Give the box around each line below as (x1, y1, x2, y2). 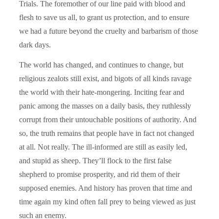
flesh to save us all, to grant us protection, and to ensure (19, 13, 189, 22)
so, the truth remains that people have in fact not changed (19, 129, 194, 137)
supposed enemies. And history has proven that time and (19, 183, 192, 192)
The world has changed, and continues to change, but (19, 60, 183, 69)
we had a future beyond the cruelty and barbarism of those (19, 26, 198, 35)
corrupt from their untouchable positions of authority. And (19, 115, 197, 124)
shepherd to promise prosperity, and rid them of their (19, 170, 180, 178)
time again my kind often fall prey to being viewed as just (19, 197, 196, 206)
